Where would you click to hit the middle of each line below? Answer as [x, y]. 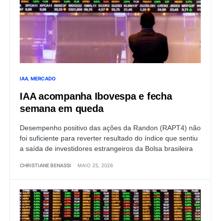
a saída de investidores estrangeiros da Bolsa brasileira [106, 148]
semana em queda [62, 108]
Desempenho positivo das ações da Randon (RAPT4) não [110, 128]
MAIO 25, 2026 [95, 165]
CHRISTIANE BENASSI [45, 165]
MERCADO [43, 78]
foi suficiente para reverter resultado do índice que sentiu [109, 138]
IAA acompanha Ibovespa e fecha [96, 96]
